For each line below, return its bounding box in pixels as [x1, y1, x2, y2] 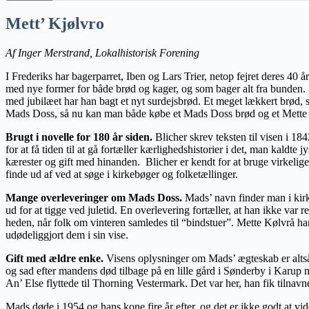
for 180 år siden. [74, 130, 152, 143]
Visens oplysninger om [106, 252, 206, 264]
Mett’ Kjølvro [6, 14, 104, 32]
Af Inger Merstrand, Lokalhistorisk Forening [6, 46, 202, 59]
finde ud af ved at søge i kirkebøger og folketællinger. [6, 168, 241, 180]
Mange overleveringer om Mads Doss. [6, 191, 185, 203]
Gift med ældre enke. [6, 252, 106, 264]
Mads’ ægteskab [208, 252, 279, 264]
